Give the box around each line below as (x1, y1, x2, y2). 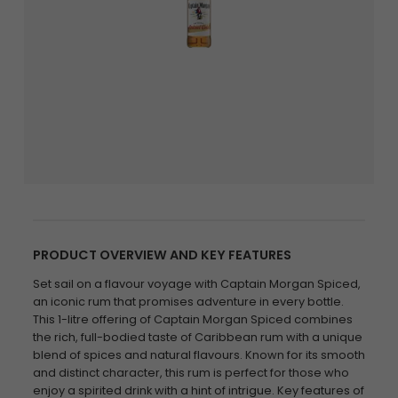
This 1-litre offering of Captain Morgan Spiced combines (32, 312, 353, 327)
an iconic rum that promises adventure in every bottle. (32, 294, 344, 309)
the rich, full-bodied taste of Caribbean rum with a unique (32, 330, 362, 345)
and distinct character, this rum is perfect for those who (32, 365, 349, 380)
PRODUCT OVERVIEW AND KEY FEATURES (32, 246, 291, 264)
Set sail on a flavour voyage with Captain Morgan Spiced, (32, 276, 361, 291)
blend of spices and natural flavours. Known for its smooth (32, 347, 365, 362)
